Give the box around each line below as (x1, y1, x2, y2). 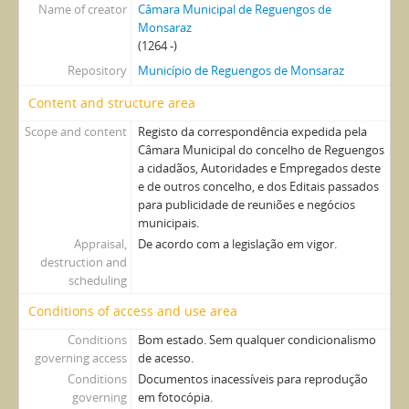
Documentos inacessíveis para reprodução (137, 370, 368, 387)
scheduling (68, 271, 127, 288)
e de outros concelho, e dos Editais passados (137, 177, 379, 194)
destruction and (39, 253, 127, 270)
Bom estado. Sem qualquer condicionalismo (137, 330, 376, 348)
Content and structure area (28, 93, 195, 111)
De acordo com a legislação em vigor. (137, 235, 337, 252)
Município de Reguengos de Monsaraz (137, 61, 344, 79)
